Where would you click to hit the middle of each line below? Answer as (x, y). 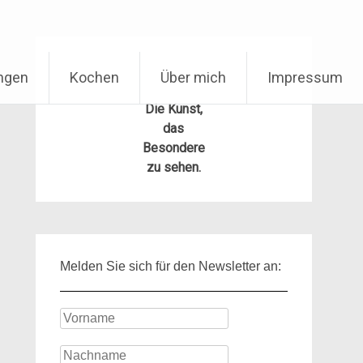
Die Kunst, (173, 109)
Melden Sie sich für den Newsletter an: (170, 266)
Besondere (173, 148)
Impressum (305, 77)
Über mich (193, 77)
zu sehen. (173, 167)
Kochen (94, 77)
